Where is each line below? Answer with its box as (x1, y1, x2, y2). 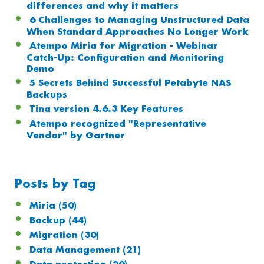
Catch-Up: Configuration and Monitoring (27, 53, 224, 62)
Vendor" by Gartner (27, 131, 125, 140)
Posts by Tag (15, 178, 95, 190)
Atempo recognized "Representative (29, 119, 206, 128)
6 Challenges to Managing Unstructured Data (29, 15, 249, 25)
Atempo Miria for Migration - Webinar (29, 41, 218, 51)
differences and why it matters (27, 1, 179, 11)
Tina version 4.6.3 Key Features (29, 104, 183, 114)
